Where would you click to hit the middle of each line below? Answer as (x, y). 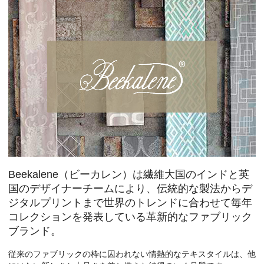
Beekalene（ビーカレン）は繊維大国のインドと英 (128, 174)
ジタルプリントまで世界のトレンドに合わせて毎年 (130, 202)
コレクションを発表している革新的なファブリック (130, 217)
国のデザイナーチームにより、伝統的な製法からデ (130, 188)
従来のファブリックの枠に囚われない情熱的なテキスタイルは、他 (132, 254)
